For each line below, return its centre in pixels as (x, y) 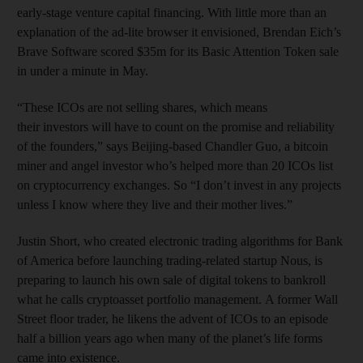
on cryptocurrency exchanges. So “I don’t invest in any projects (179, 185)
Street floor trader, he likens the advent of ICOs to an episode (173, 318)
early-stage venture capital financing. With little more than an (172, 12)
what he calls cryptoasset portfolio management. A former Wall (177, 299)
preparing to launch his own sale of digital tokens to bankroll (171, 280)
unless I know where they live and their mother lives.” (155, 204)
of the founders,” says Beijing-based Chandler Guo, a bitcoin (173, 146)
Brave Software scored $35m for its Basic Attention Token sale (178, 51)
